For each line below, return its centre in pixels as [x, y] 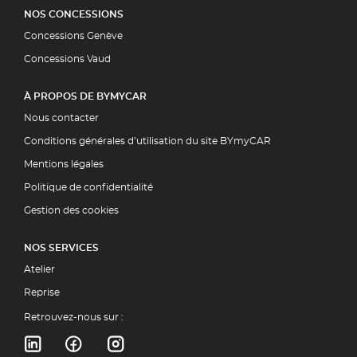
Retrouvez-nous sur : [74, 318]
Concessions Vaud [67, 59]
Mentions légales [64, 165]
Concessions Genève [73, 36]
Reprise [42, 293]
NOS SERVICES [61, 248]
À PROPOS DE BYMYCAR [85, 97]
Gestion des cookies [71, 211]
